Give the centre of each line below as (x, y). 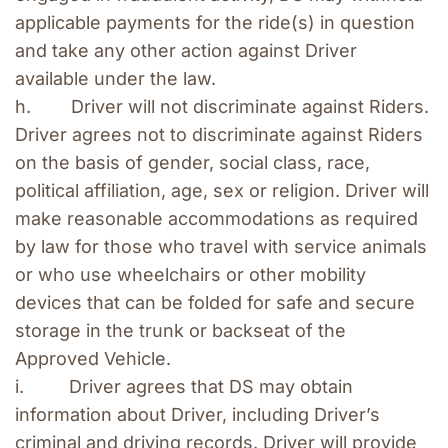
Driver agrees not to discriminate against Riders (219, 135)
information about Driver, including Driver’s (197, 415)
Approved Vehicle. (93, 359)
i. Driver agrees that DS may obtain (184, 387)
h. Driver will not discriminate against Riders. (222, 107)
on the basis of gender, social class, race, (192, 163)
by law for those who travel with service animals (221, 247)
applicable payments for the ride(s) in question (215, 23)
